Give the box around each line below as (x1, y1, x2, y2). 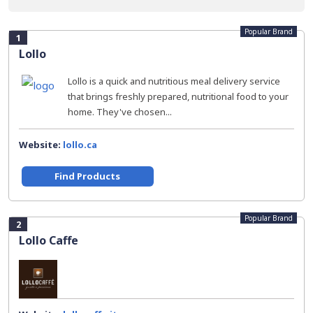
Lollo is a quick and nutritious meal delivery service (68, 75, 280, 87)
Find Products (54, 170, 121, 182)
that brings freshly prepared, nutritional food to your (68, 90, 289, 103)
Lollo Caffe (19, 233, 78, 248)
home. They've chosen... (68, 105, 172, 118)
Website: (19, 138, 63, 151)
